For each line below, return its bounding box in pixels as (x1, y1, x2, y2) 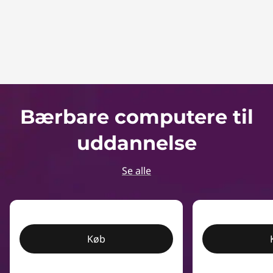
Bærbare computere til (19, 105, 253, 129)
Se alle (122, 164, 151, 177)
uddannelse (76, 131, 197, 155)
